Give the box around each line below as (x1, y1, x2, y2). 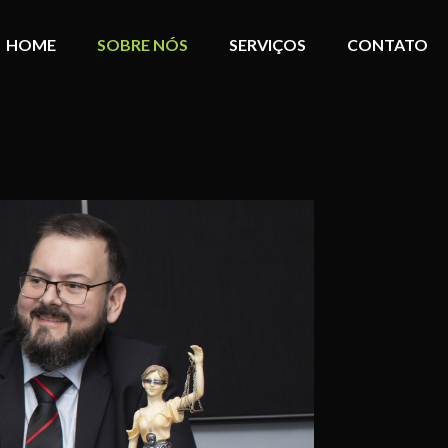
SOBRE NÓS (97, 35, 188, 54)
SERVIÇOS (229, 35, 306, 54)
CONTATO (347, 35, 428, 54)
